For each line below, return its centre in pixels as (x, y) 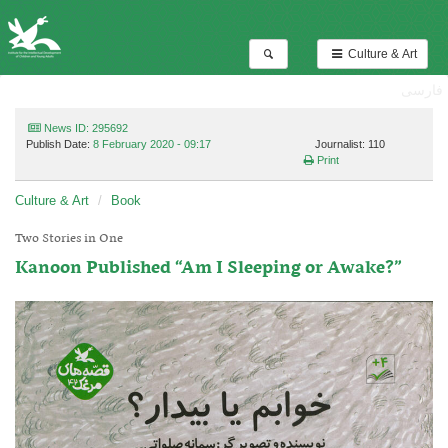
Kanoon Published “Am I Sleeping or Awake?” (208, 268)
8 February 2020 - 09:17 (152, 144)
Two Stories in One (69, 238)
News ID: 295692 (85, 128)
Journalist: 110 (349, 144)
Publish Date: (59, 144)
